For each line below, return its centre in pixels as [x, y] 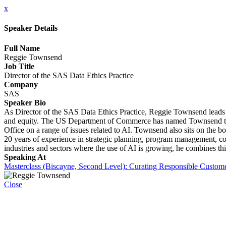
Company [21, 84]
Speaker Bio [25, 102]
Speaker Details [31, 28]
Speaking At [25, 157]
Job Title [19, 66]
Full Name [22, 48]
